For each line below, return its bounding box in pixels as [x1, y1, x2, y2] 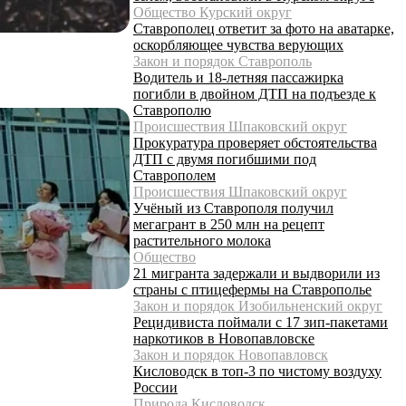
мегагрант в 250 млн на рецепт [133, 216, 324, 232]
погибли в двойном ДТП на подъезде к [133, 85, 376, 101]
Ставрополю [133, 101, 211, 118]
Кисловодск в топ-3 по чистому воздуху [133, 362, 382, 379]
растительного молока [133, 232, 271, 248]
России [133, 379, 178, 395]
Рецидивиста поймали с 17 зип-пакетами [133, 314, 388, 330]
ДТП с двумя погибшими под [133, 150, 316, 167]
